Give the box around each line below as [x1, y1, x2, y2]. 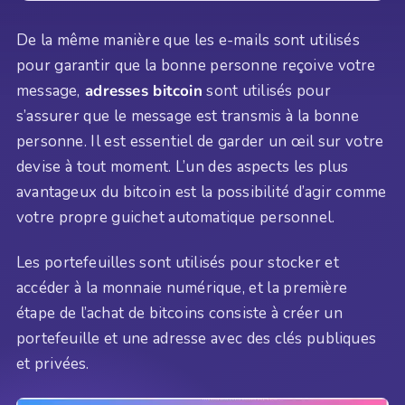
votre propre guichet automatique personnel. [16, 206, 335, 228]
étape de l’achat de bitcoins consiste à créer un [16, 303, 343, 325]
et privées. [16, 353, 89, 375]
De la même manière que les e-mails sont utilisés [16, 29, 360, 51]
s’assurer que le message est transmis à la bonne [16, 105, 359, 127]
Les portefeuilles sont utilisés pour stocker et [16, 252, 339, 274]
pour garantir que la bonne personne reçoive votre [16, 54, 376, 76]
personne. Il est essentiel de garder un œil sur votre [16, 130, 384, 152]
